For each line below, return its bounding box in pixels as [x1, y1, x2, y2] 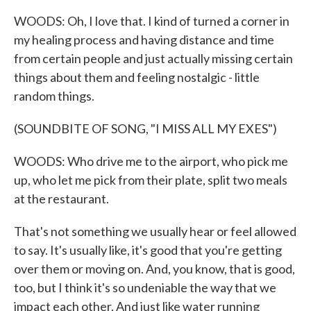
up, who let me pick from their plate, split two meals [14, 172, 287, 187]
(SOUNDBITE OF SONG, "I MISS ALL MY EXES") [14, 121, 277, 136]
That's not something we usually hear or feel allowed [14, 224, 296, 239]
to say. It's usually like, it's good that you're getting [14, 242, 282, 258]
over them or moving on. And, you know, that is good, [14, 261, 295, 276]
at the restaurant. [14, 191, 109, 206]
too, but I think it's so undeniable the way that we [14, 280, 276, 295]
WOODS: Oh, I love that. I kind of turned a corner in [14, 13, 289, 28]
